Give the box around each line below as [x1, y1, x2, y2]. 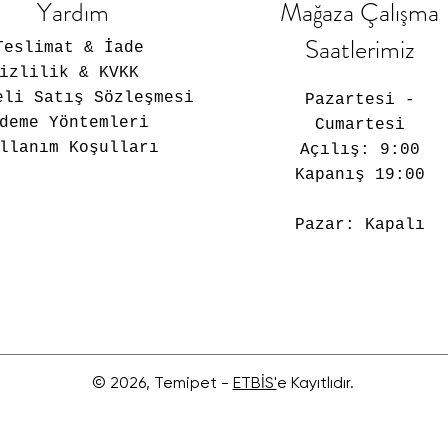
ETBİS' [232, 373, 277, 392]
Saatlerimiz [304, 31, 415, 68]
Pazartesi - [304, 91, 415, 109]
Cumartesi [314, 116, 405, 134]
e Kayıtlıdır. [276, 373, 354, 392]
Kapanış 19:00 [294, 166, 425, 184]
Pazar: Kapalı [294, 216, 425, 234]
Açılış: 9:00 [299, 141, 420, 159]
